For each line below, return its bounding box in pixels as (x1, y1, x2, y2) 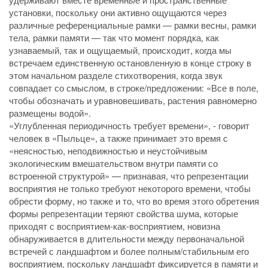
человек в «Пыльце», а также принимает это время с (9, 131, 228, 144)
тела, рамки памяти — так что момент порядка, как (9, 31, 219, 44)
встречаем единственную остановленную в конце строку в (9, 56, 251, 69)
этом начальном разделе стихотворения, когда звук (9, 68, 223, 81)
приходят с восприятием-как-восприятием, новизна (9, 219, 220, 232)
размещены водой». (9, 106, 91, 119)
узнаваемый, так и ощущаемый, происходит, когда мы (9, 43, 232, 56)
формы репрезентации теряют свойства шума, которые (9, 206, 238, 220)
